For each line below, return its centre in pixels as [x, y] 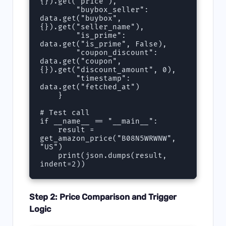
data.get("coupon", [81, 61]
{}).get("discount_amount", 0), [108, 70]
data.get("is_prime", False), [104, 44]
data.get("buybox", [81, 18]
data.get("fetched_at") [90, 87]
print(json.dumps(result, [49, 155]
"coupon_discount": [58, 52]
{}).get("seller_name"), [92, 27]
